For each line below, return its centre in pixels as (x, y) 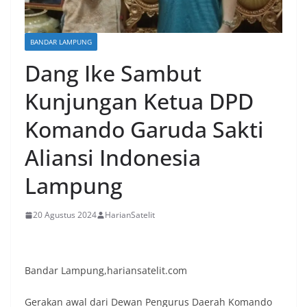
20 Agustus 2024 (65, 215)
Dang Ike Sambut (113, 73)
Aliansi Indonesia (113, 158)
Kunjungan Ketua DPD (139, 101)
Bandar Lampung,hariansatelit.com (106, 271)
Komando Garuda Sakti (144, 130)
